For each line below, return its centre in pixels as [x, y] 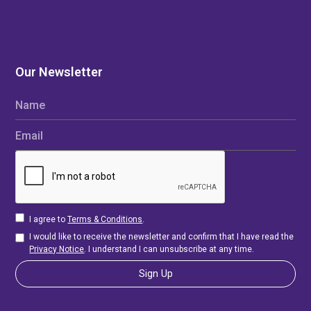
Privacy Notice [57, 249]
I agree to [49, 219]
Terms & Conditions [105, 219]
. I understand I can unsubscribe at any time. [169, 249]
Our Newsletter [59, 72]
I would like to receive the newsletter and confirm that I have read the [162, 237]
